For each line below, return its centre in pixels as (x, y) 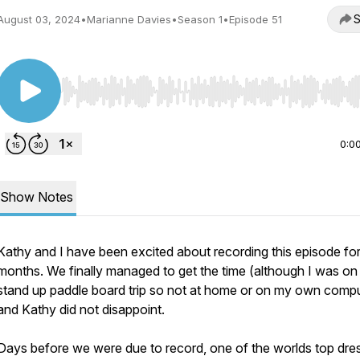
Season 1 (200, 19)
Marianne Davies (129, 19)
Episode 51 (256, 19)
